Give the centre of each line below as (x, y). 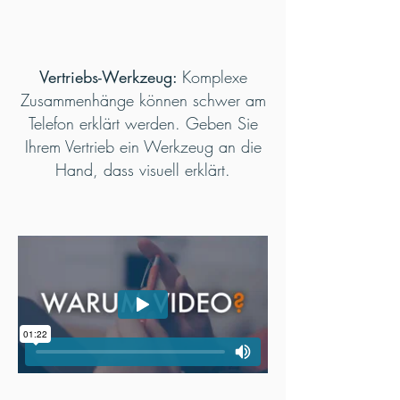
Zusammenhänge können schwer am (143, 100)
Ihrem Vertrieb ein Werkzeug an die (143, 146)
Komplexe (214, 77)
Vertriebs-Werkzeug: (110, 77)
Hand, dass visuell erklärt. (143, 170)
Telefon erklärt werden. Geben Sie (143, 123)
